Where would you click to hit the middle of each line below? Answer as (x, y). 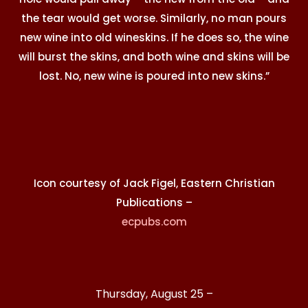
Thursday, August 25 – (154, 294)
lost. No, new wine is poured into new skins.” (154, 76)
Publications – (154, 202)
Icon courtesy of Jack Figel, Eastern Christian (154, 183)
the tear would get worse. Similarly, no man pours (154, 18)
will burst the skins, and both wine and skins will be (154, 56)
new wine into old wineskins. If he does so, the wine (154, 37)
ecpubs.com (154, 221)
